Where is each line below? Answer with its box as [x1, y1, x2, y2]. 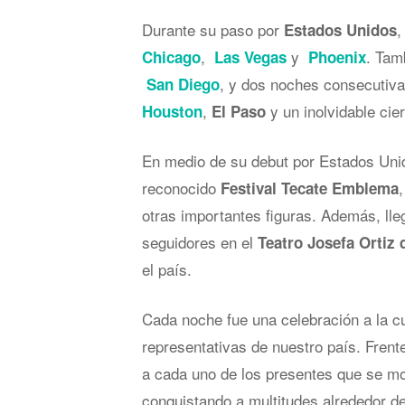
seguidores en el [142, 230, 258, 253]
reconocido [142, 175, 221, 199]
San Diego [146, 72, 220, 95]
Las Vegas [214, 45, 287, 68]
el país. [142, 257, 192, 280]
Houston [142, 99, 202, 122]
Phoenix [308, 45, 366, 68]
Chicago [142, 45, 201, 68]
